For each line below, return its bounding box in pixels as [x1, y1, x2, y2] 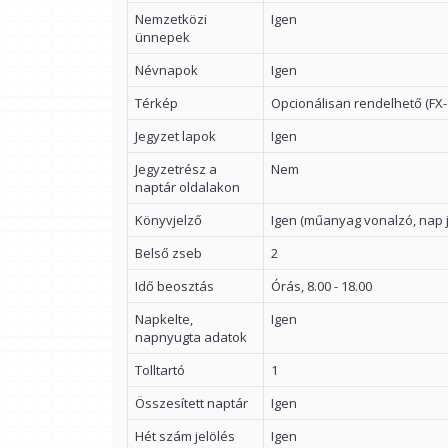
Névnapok [135, 61, 198, 79]
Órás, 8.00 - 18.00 [271, 277, 372, 295]
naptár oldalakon [135, 178, 240, 196]
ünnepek [135, 28, 190, 46]
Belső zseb [135, 244, 202, 262]
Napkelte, [135, 310, 193, 328]
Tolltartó [135, 361, 185, 379]
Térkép [135, 94, 178, 112]
